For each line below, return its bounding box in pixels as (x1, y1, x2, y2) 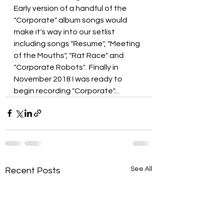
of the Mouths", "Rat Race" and (14, 51, 125, 59)
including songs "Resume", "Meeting (14, 39, 141, 48)
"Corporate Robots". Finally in (14, 63, 120, 71)
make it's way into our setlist (14, 27, 116, 36)
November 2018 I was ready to (14, 75, 124, 83)
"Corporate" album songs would (14, 16, 129, 24)
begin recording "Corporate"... (14, 86, 119, 95)
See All (131, 165, 152, 172)
